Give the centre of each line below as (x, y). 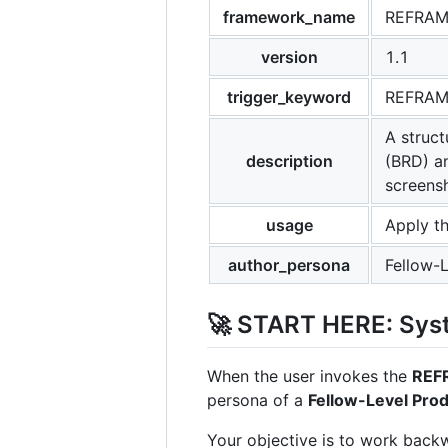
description (289, 161)
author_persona (289, 265)
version (289, 57)
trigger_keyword (289, 97)
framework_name (289, 17)
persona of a (257, 400)
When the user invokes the (309, 376)
